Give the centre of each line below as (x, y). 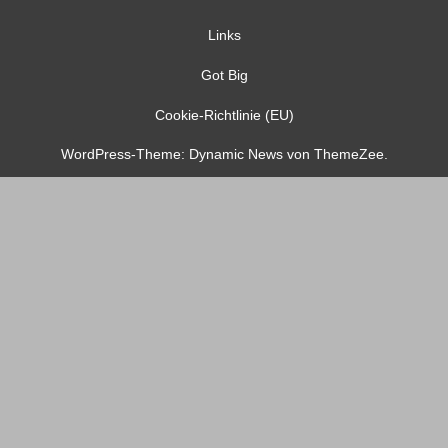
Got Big (224, 74)
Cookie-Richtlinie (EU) (224, 114)
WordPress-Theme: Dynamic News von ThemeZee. (224, 153)
